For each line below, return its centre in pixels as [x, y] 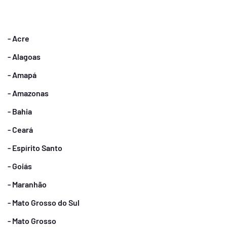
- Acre [18, 38]
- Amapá [22, 75]
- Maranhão [27, 184]
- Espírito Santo [35, 148]
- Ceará [20, 129]
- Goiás [20, 166]
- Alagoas [24, 56]
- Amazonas [28, 93]
